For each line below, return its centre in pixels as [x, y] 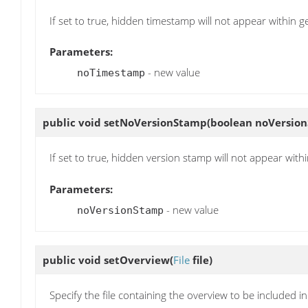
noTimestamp [111, 73]
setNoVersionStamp [155, 123]
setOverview [137, 260]
